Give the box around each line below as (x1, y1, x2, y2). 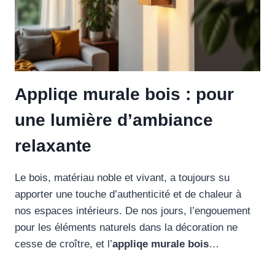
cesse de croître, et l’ (15, 238, 112, 250)
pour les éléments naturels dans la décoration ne (15, 221, 238, 233)
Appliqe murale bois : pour (15, 84, 234, 104)
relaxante (15, 136, 91, 155)
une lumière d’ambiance (15, 110, 213, 130)
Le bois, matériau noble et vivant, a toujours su (15, 171, 230, 184)
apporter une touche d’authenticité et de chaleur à (15, 188, 241, 200)
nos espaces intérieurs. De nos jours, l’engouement (15, 204, 250, 217)
